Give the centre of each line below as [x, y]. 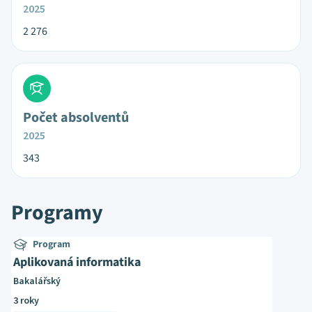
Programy [57, 213]
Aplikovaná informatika [77, 262]
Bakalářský [37, 281]
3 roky [26, 301]
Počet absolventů [76, 118]
